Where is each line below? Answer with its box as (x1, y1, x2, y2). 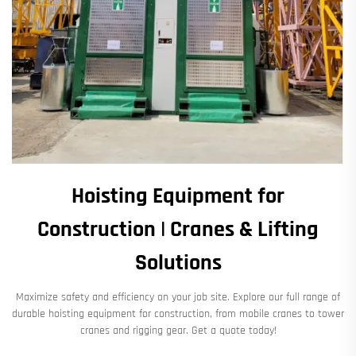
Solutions (134, 248, 222, 277)
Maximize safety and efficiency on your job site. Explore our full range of (16, 289, 340, 304)
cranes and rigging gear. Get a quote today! (79, 323, 277, 338)
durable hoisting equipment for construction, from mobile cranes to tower (12, 306, 344, 321)
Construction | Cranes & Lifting (37, 215, 319, 244)
